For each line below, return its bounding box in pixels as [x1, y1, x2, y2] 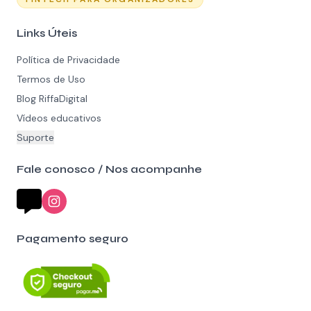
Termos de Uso [17, 73, 85, 85]
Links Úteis [17, 26, 77, 40]
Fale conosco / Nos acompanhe [17, 162, 202, 176]
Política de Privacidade [17, 53, 120, 66]
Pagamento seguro [17, 232, 128, 245]
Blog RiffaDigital [17, 92, 87, 105]
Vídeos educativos [17, 112, 101, 124]
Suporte [17, 131, 54, 144]
